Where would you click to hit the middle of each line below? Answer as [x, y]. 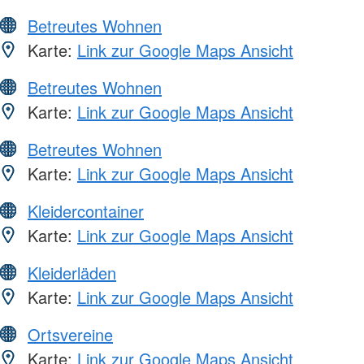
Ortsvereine [70, 335]
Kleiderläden [72, 273]
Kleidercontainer [86, 211]
